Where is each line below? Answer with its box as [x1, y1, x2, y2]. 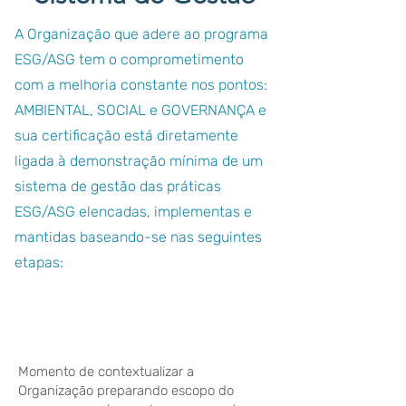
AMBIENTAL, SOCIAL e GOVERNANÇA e [14, 101, 266, 119]
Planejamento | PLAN [63, 322, 227, 343]
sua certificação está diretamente [14, 127, 238, 144]
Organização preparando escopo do [18, 382, 234, 399]
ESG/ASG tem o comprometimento [14, 51, 244, 68]
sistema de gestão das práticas [14, 178, 221, 195]
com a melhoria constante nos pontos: [14, 76, 267, 93]
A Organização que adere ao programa [14, 25, 268, 43]
